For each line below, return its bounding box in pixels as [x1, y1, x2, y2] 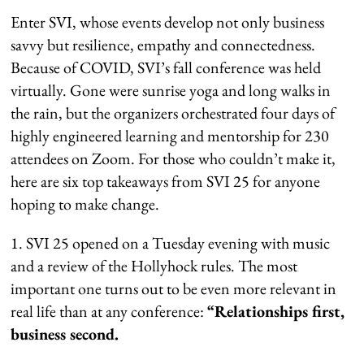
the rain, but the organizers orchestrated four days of [11, 102, 336, 123]
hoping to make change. [11, 193, 160, 214]
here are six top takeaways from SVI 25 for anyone [11, 170, 321, 192]
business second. [11, 323, 119, 344]
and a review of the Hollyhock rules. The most [11, 254, 298, 276]
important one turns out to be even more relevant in [11, 277, 337, 299]
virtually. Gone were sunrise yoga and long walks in [11, 79, 331, 101]
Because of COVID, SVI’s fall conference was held [11, 56, 322, 78]
